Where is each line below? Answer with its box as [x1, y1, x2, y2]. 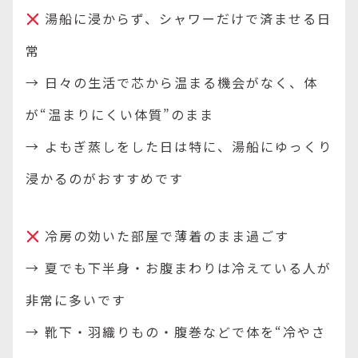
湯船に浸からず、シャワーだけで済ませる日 [40, 9, 332, 28]
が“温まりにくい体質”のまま [26, 105, 214, 124]
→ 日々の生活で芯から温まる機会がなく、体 [26, 73, 318, 92]
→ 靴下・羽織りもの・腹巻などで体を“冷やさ [26, 322, 326, 341]
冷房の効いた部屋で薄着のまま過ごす [40, 226, 290, 245]
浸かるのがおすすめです [26, 169, 184, 188]
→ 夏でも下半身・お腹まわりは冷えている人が [26, 258, 332, 277]
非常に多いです [26, 290, 126, 309]
